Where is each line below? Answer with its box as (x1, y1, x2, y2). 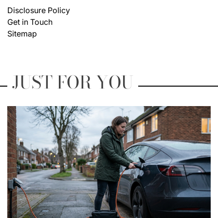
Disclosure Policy (7, 5, 70, 15)
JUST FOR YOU (12, 69, 133, 95)
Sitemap (7, 29, 37, 38)
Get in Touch (7, 17, 53, 27)
